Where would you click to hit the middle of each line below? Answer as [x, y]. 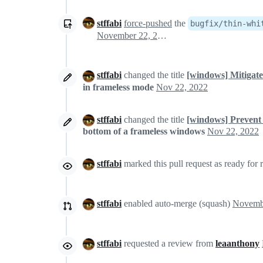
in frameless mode [118, 87]
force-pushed [148, 23]
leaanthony [237, 243]
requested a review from [168, 243]
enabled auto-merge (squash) [177, 203]
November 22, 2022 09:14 [162, 36]
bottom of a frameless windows [144, 131]
